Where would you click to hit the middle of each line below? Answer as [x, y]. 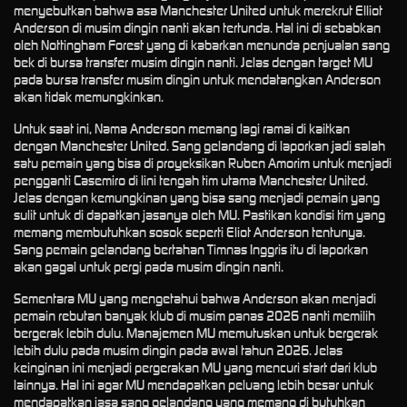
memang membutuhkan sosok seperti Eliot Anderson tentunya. [189, 232]
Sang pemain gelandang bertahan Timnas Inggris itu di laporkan [191, 249]
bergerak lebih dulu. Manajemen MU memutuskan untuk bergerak [196, 333]
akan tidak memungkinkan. [89, 96]
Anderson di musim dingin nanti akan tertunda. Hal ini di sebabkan [197, 27]
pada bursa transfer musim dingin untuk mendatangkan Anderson [197, 79]
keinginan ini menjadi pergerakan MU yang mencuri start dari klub [195, 367]
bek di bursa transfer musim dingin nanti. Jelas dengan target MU [193, 62]
